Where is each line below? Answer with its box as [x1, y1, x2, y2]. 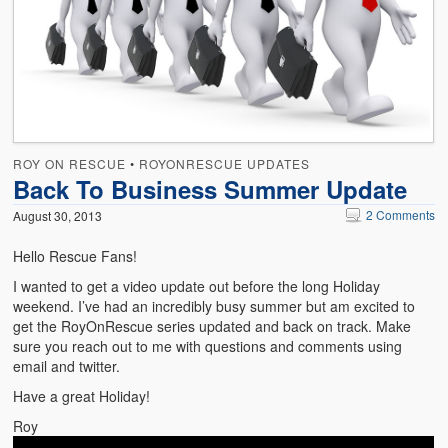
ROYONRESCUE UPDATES [139, 155, 311, 173]
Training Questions [41, 367, 160, 388]
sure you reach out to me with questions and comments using [13, 336, 403, 357]
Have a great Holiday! [13, 386, 151, 407]
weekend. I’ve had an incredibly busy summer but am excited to [13, 296, 416, 317]
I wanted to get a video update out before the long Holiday [13, 276, 381, 297]
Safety [41, 285, 81, 306]
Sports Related [41, 326, 135, 347]
